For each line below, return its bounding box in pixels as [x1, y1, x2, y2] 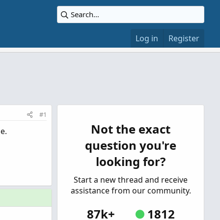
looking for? [96, 153, 165, 169]
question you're [85, 137, 176, 153]
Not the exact [91, 121, 170, 137]
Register [168, 33, 199, 44]
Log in [136, 33, 158, 44]
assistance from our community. [70, 185, 191, 196]
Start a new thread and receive [74, 174, 188, 185]
